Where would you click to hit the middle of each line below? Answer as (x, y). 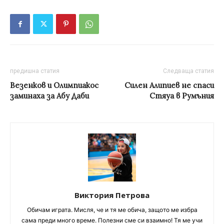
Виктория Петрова (112, 195)
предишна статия (35, 71)
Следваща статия (188, 71)
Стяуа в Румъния (182, 95)
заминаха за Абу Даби (49, 95)
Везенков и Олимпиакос (54, 85)
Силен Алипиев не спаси (169, 85)
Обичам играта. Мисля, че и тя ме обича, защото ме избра (112, 209)
